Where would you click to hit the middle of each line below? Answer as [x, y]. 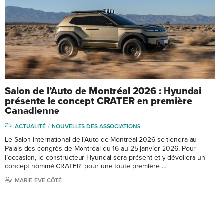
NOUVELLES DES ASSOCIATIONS [96, 126]
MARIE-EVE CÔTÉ [38, 180]
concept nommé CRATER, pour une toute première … [86, 166]
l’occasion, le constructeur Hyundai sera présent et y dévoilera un [105, 158]
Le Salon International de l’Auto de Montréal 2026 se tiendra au [101, 140]
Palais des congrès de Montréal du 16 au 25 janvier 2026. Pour [100, 149]
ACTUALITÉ [30, 126]
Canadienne [32, 111]
